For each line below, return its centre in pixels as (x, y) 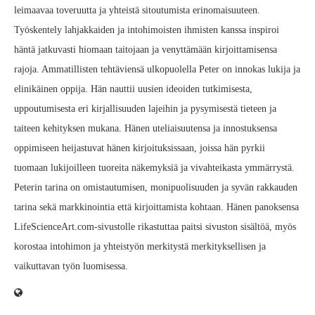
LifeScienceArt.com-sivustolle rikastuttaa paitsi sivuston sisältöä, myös (155, 227)
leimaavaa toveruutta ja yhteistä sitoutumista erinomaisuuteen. (137, 11)
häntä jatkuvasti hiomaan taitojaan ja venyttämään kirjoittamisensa (146, 50)
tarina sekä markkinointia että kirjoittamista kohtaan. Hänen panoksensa (156, 207)
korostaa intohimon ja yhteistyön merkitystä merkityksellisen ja (140, 247)
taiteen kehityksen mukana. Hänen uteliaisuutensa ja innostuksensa (146, 129)
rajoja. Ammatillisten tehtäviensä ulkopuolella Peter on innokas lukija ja (157, 70)
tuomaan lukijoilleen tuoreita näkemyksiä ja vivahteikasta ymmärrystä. (154, 168)
